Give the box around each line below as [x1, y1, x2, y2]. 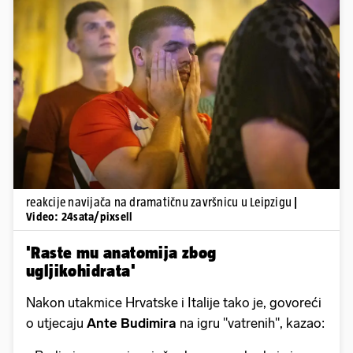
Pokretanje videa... [140, 75, 213, 86]
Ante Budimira [87, 314, 176, 331]
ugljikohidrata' [26, 260, 136, 280]
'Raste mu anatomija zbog [26, 242, 217, 262]
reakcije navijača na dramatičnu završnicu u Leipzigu [26, 195, 295, 209]
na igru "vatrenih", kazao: [176, 314, 325, 331]
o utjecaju [26, 314, 87, 331]
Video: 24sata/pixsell [26, 209, 133, 223]
